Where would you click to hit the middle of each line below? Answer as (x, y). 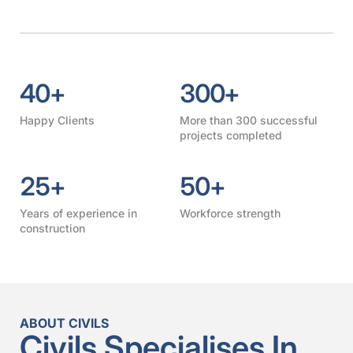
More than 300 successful (248, 120)
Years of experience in (78, 213)
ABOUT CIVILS (64, 323)
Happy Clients (57, 120)
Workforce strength (230, 213)
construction (52, 228)
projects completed (230, 135)
